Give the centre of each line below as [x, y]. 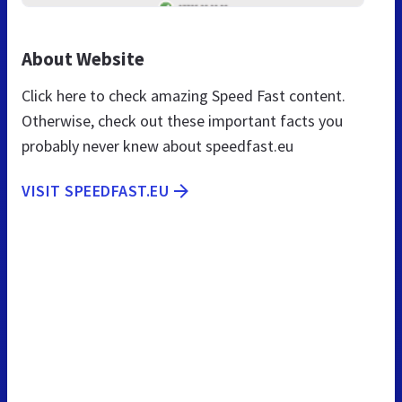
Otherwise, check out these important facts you [182, 120]
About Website [83, 58]
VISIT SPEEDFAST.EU [95, 190]
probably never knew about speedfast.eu [157, 145]
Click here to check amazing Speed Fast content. [184, 95]
